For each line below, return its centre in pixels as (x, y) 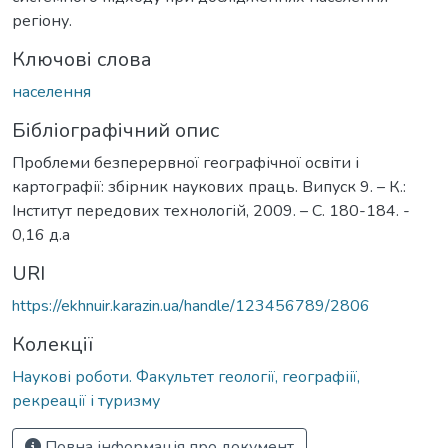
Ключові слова (82, 59)
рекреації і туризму (86, 400)
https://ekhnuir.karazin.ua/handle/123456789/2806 (191, 305)
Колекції (52, 344)
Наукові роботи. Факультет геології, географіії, (186, 376)
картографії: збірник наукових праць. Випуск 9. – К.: (209, 186)
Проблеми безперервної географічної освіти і (185, 162)
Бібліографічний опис (115, 130)
